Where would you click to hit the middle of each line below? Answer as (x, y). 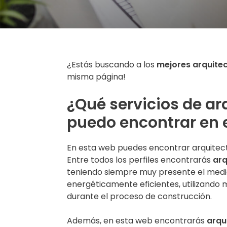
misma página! (96, 77)
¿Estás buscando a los (112, 65)
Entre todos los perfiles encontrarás (140, 160)
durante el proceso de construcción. (139, 196)
